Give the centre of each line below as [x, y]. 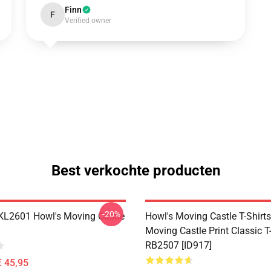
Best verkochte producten [135, 171]
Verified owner [88, 21]
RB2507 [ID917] [178, 245]
